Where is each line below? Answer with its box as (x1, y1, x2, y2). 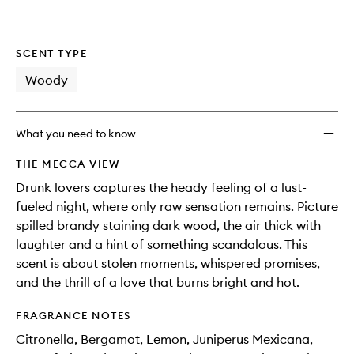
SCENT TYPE (16, 47, 87, 59)
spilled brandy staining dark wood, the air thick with (16, 217, 321, 233)
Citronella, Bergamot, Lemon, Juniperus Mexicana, (16, 331, 313, 347)
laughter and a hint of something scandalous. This (16, 236, 307, 252)
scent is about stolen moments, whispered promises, (16, 255, 320, 271)
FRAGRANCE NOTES (16, 309, 131, 322)
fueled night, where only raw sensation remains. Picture (16, 198, 338, 214)
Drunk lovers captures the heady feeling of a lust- (16, 179, 307, 195)
